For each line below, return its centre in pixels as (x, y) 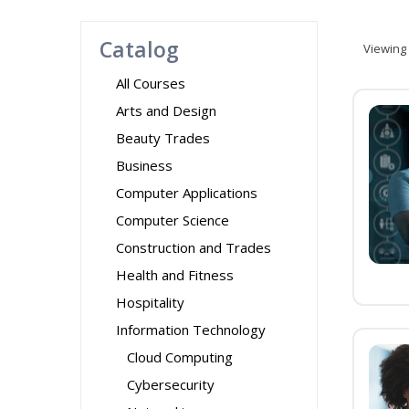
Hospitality (150, 302)
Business (144, 165)
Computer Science (173, 220)
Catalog (139, 49)
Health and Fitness (175, 275)
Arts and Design (166, 110)
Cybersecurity (171, 384)
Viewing (385, 48)
